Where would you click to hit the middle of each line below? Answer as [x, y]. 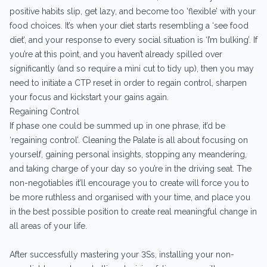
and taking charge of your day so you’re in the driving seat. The [131, 168]
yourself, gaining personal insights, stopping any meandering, [128, 154]
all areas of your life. [48, 226]
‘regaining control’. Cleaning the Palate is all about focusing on [129, 140]
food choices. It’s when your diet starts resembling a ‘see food [129, 25]
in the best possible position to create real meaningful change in [133, 211]
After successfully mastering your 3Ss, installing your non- [122, 254]
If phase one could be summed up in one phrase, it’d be [117, 125]
